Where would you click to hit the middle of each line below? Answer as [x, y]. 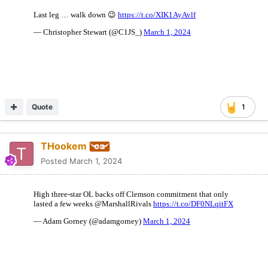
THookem [64, 146]
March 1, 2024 [96, 161]
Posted [55, 161]
